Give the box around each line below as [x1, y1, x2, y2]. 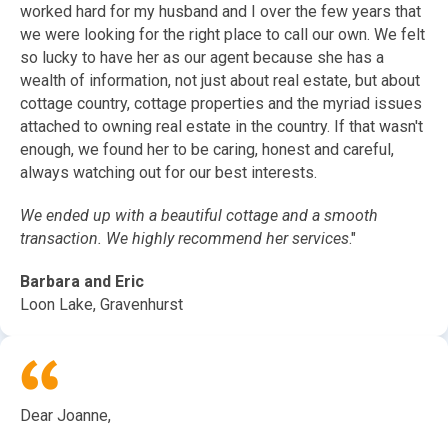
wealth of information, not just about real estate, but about [20, 71, 420, 91]
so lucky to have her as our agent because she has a [20, 48, 384, 68]
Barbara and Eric [20, 272, 144, 292]
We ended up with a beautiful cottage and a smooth [20, 206, 378, 226]
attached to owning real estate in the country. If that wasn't [20, 117, 423, 137]
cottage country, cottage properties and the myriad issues [20, 94, 422, 114]
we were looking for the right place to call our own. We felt [20, 25, 425, 45]
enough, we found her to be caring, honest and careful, [20, 140, 394, 160]
